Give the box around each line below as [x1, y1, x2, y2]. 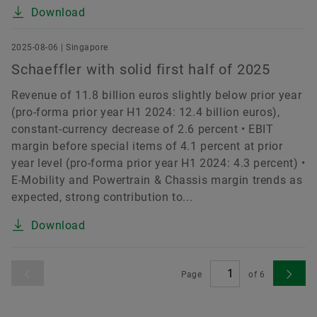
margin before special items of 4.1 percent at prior [11, 139, 283, 154]
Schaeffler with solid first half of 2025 [11, 61, 270, 79]
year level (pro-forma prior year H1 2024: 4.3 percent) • [11, 156, 306, 171]
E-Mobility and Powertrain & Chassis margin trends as [11, 173, 303, 188]
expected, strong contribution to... [11, 190, 193, 204]
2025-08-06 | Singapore [11, 42, 108, 53]
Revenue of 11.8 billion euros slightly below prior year [11, 88, 302, 103]
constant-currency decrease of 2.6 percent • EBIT [11, 122, 274, 137]
